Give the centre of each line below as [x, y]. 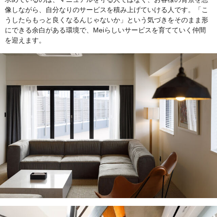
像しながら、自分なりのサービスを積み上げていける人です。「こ [107, 10]
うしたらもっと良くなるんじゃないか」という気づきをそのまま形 [107, 20]
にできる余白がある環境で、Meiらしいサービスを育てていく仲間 [105, 30]
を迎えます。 [25, 40]
